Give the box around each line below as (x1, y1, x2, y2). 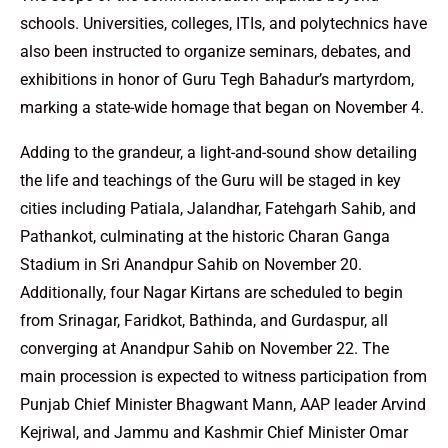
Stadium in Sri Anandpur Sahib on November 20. (20, 255, 362, 275)
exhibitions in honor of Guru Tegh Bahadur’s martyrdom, (20, 70, 414, 90)
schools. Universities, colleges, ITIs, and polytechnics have (20, 14, 427, 34)
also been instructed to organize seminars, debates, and (20, 42, 411, 62)
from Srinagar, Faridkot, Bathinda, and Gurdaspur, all (20, 311, 388, 331)
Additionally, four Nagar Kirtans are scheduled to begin (20, 283, 403, 303)
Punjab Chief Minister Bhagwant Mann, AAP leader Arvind (20, 395, 426, 415)
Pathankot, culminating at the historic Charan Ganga (20, 227, 390, 247)
